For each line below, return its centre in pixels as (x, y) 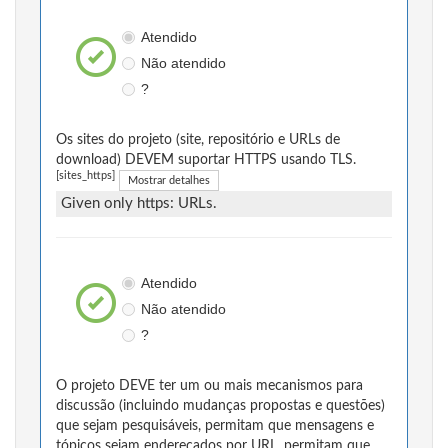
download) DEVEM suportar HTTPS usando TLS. (206, 160)
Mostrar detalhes (169, 181)
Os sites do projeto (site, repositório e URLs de (198, 140)
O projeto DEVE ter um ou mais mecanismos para (209, 386)
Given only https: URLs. (139, 204)
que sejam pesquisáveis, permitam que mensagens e (215, 426)
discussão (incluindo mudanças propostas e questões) (220, 406)
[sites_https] (85, 176)
